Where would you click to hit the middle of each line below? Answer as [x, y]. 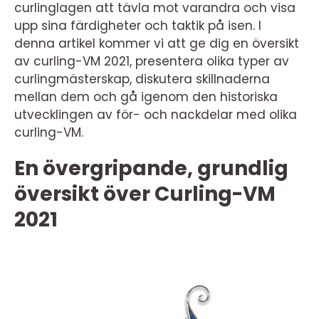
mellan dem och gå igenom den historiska [146, 97]
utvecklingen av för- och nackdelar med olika [156, 115]
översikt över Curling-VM [145, 194]
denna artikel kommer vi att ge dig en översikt [157, 43]
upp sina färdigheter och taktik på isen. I [138, 26]
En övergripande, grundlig [151, 168]
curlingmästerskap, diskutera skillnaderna [142, 79]
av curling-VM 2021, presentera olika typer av [152, 61]
